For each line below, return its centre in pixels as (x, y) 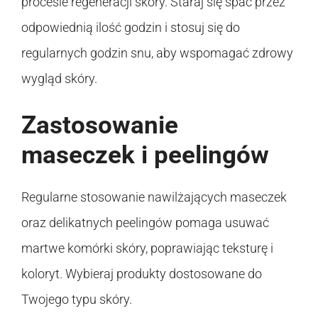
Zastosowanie (100, 125)
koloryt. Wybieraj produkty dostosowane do (142, 273)
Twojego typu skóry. (77, 299)
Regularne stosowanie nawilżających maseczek (154, 197)
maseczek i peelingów (145, 155)
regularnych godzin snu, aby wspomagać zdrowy (157, 53)
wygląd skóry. (59, 78)
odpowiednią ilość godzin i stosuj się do (131, 27)
